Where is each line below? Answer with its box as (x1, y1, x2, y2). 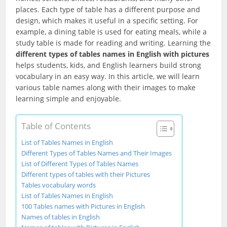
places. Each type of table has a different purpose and (16, 5, 201, 14)
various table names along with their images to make (16, 83, 196, 92)
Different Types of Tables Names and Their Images (21, 149, 172, 158)
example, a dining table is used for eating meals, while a (16, 27, 207, 36)
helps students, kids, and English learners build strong (16, 60, 202, 70)
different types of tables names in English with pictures (16, 49, 210, 59)
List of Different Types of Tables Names (21, 160, 139, 168)
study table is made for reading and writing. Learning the (16, 38, 211, 48)
